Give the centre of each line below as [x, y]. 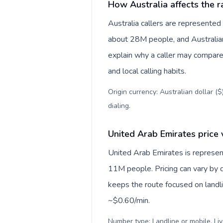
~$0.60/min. [129, 201]
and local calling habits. [147, 71]
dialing [118, 106]
